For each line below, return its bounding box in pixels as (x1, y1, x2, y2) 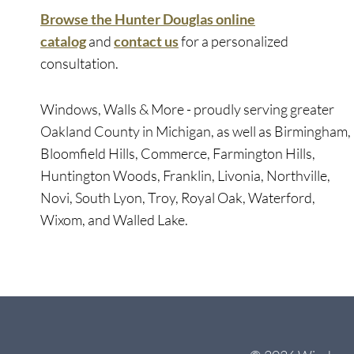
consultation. (40, 55, 119, 72)
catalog (40, 32, 86, 50)
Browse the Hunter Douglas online (40, 10, 255, 28)
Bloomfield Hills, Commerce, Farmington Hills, (40, 145, 315, 162)
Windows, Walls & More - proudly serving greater (40, 100, 334, 118)
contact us (114, 32, 179, 50)
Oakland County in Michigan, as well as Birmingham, (40, 122, 351, 140)
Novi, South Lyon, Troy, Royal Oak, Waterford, (40, 189, 315, 206)
